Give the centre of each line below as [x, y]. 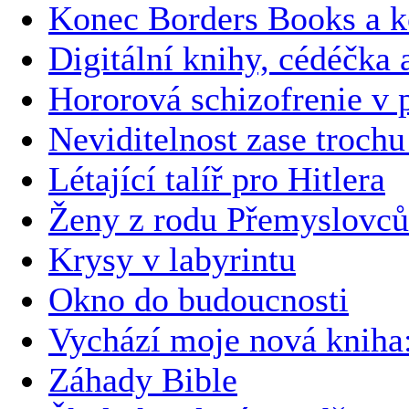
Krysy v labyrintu [172, 259]
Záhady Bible [143, 379]
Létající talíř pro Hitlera [217, 178]
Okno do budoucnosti [199, 299]
